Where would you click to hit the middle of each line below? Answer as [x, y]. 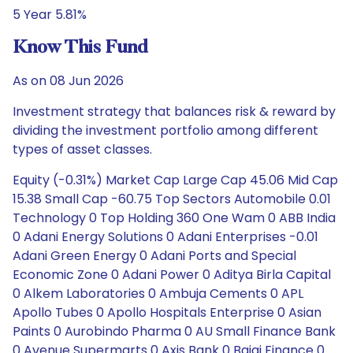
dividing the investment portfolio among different [165, 130]
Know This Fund [80, 48]
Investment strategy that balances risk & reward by [174, 111]
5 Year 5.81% [50, 15]
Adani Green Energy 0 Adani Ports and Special [154, 256]
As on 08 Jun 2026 [68, 81]
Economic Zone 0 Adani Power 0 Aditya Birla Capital [172, 275]
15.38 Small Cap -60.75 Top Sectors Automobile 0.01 [172, 199]
